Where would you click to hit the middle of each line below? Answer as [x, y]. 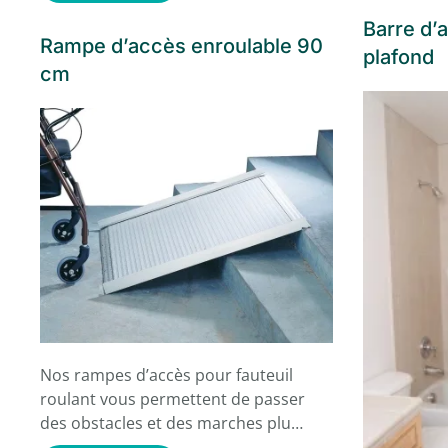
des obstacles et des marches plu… [171, 422]
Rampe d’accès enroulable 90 [181, 46]
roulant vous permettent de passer [172, 398]
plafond [398, 57]
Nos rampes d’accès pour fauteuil [166, 374]
